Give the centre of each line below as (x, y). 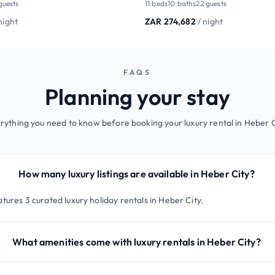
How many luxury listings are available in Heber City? (137, 173)
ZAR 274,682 (170, 21)
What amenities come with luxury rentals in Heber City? (137, 242)
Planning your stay (137, 96)
